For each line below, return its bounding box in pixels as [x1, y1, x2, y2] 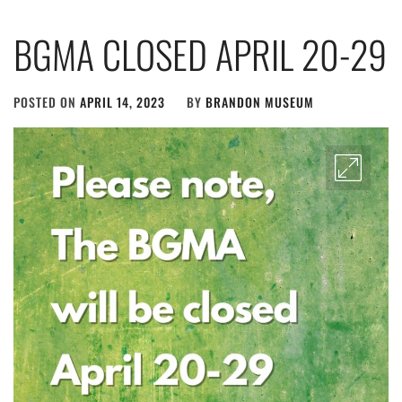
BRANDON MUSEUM [205, 92, 314, 111]
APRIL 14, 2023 [80, 92, 165, 111]
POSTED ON [13, 92, 80, 111]
